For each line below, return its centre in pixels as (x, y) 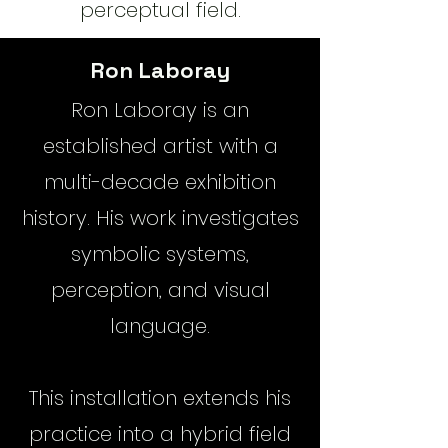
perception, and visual (160, 290)
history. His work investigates (160, 218)
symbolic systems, (160, 254)
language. (160, 326)
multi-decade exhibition (160, 182)
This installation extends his (160, 398)
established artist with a (160, 146)
